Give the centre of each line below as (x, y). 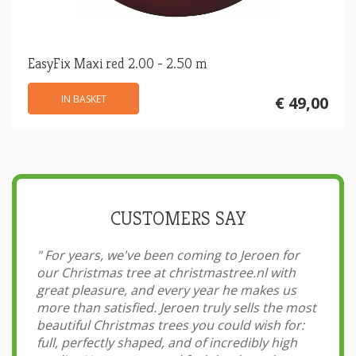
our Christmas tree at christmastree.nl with (166, 273)
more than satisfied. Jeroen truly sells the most (176, 308)
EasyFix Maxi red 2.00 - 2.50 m (118, 64)
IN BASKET (83, 99)
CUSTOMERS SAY (178, 219)
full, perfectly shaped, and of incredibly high (167, 343)
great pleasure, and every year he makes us (166, 290)
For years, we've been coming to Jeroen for (170, 255)
